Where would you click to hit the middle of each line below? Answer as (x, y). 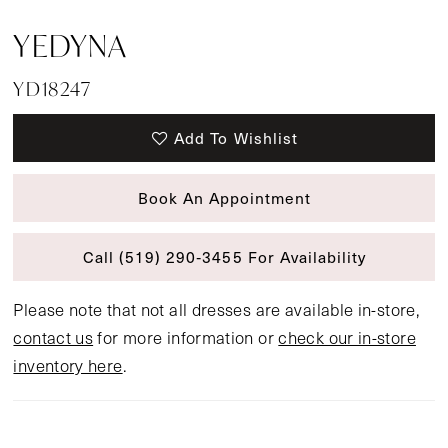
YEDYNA (70, 45)
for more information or (186, 337)
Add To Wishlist (236, 138)
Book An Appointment (224, 197)
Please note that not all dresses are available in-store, (217, 309)
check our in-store (347, 337)
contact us (53, 337)
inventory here (68, 365)
